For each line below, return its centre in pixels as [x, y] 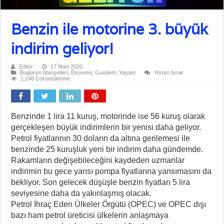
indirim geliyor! [62, 48]
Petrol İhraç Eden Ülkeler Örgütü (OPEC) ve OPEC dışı [109, 204]
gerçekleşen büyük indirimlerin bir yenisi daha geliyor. [106, 127]
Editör [26, 66]
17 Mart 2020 [67, 66]
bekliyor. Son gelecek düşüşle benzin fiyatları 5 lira [101, 182]
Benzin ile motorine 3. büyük [110, 29]
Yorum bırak [169, 72]
